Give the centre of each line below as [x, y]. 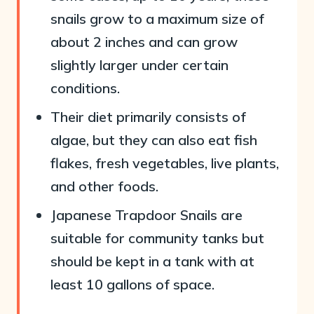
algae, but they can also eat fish [154, 140]
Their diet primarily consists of [148, 117]
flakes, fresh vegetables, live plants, [165, 163]
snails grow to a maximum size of [157, 19]
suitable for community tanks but [157, 238]
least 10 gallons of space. [132, 284]
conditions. [85, 88]
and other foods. [104, 186]
